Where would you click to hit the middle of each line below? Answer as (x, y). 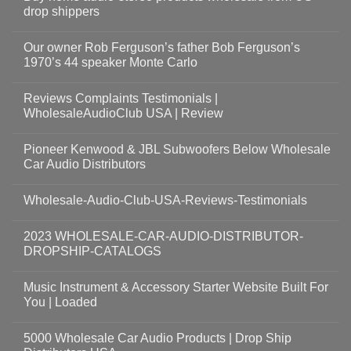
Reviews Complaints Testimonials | (121, 98)
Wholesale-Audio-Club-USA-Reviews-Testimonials (165, 200)
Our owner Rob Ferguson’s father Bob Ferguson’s (162, 47)
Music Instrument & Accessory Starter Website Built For (176, 287)
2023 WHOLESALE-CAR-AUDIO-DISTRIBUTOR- (163, 236)
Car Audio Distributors (85, 164)
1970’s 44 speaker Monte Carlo (110, 62)
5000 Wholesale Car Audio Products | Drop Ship (157, 338)
